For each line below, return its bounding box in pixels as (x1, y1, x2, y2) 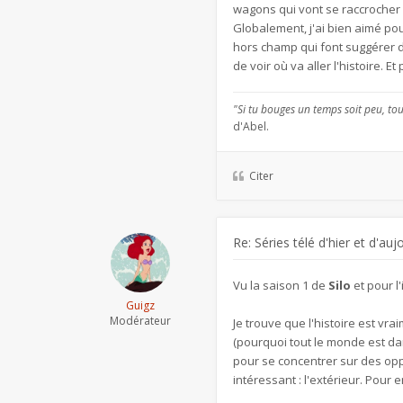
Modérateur (110, 313, 171, 328)
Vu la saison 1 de (233, 277, 328, 293)
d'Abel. (233, 119, 269, 134)
